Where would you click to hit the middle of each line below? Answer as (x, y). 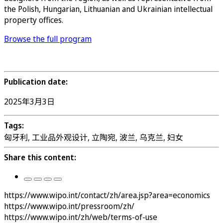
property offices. (34, 20)
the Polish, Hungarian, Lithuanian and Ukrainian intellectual (108, 9)
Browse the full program (48, 39)
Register (19, 57)
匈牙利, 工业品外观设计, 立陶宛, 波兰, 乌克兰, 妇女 (94, 137)
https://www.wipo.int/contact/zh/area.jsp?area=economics (107, 195)
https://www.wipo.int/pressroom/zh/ (69, 206)
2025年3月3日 (29, 101)
